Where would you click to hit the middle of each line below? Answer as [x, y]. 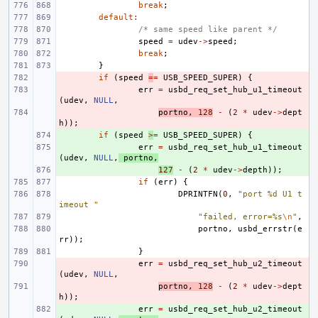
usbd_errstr [265, 229]
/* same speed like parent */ [208, 29]
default [116, 17]
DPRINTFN [198, 194]
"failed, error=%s [240, 217]
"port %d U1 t [270, 194]
